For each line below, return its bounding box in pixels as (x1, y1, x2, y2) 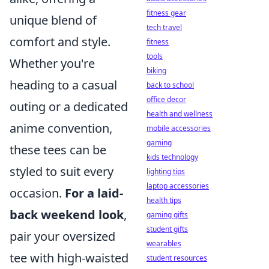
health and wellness (147, 109, 213, 119)
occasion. (10, 185, 65, 201)
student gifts (147, 224, 188, 234)
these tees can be (10, 142, 106, 158)
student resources (147, 253, 207, 263)
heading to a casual (10, 77, 117, 93)
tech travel (147, 22, 182, 32)
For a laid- (65, 185, 123, 201)
